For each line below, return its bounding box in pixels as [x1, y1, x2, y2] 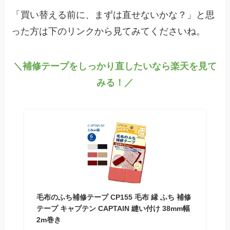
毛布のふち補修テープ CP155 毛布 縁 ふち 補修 [36, 193, 191, 202]
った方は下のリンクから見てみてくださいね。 [11, 26, 206, 37]
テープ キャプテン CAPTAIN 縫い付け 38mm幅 [36, 204, 190, 213]
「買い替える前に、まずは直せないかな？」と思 [11, 10, 215, 21]
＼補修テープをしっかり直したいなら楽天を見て [13, 61, 217, 72]
